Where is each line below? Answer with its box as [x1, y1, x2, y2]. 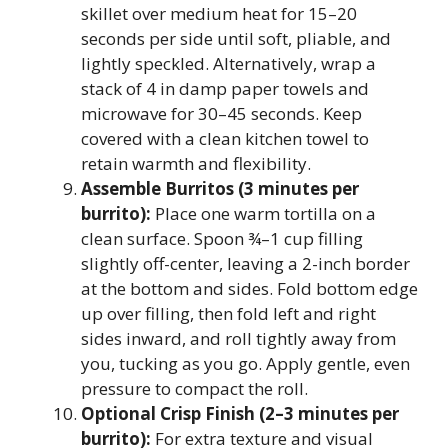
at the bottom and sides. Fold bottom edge [81, 277, 418, 300]
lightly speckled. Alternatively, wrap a [81, 52, 376, 75]
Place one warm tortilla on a [151, 202, 376, 225]
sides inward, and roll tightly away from [81, 327, 396, 350]
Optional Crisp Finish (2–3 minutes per [81, 402, 399, 425]
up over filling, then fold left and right [81, 302, 376, 325]
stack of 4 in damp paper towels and [81, 77, 369, 100]
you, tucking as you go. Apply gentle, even [81, 352, 410, 375]
